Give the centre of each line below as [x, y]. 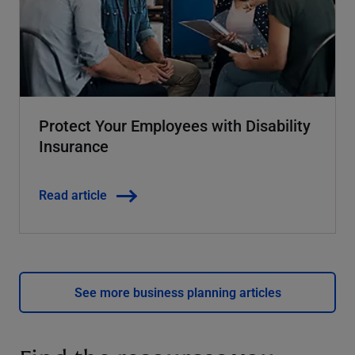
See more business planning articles [177, 292]
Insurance [74, 145]
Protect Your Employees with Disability [175, 125]
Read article [73, 194]
